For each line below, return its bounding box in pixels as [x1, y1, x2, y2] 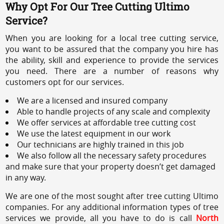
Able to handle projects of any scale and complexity [17, 105, 210, 117]
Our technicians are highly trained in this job [17, 138, 184, 150]
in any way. [5, 171, 46, 183]
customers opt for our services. [5, 76, 124, 87]
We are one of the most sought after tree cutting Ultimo [5, 190, 218, 201]
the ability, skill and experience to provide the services [5, 54, 218, 65]
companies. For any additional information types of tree [5, 201, 218, 212]
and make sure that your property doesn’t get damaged [5, 160, 216, 172]
